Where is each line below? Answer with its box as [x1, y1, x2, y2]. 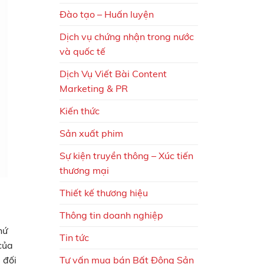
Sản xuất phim [60, 127, 123, 139]
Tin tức [60, 231, 89, 243]
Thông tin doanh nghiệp [60, 209, 163, 221]
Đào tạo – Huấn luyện [60, 8, 154, 20]
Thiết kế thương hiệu [60, 186, 148, 199]
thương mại [60, 164, 109, 176]
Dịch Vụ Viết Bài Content [60, 67, 167, 80]
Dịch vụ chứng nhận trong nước [60, 30, 194, 42]
